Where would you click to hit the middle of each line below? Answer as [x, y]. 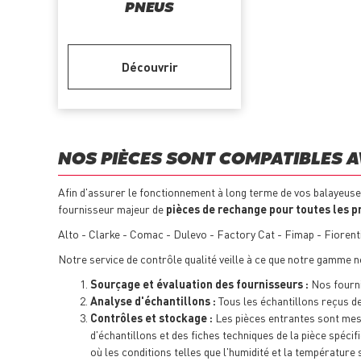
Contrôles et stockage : [151, 318]
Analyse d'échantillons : [153, 301]
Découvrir [149, 67]
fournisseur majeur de [112, 209]
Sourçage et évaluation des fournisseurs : [199, 284]
